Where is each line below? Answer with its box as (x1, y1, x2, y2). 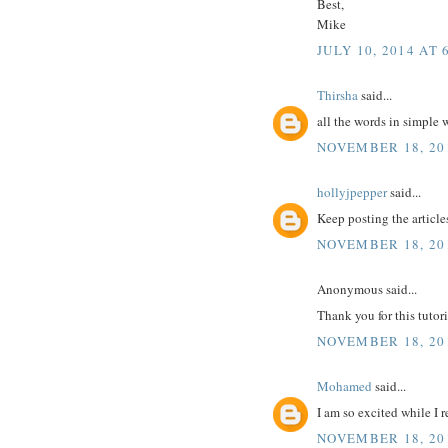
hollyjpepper (317, 182, 387, 201)
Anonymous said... (317, 279, 417, 298)
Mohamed (317, 376, 372, 395)
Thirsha (317, 85, 358, 104)
